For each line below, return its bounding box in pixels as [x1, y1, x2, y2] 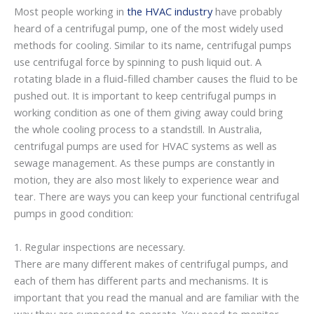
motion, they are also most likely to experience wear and [14, 172, 279, 187]
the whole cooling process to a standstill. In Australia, [14, 122, 262, 137]
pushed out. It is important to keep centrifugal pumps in [14, 88, 276, 103]
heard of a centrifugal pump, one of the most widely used [14, 21, 283, 36]
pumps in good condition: [14, 206, 133, 221]
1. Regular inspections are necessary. [14, 239, 185, 254]
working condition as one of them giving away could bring [14, 105, 283, 120]
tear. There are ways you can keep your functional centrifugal [14, 189, 299, 204]
